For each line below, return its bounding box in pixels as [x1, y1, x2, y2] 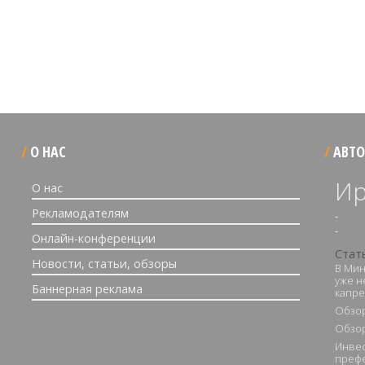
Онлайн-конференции [32, 231, 156, 246]
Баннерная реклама [32, 281, 143, 297]
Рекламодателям [32, 205, 129, 221]
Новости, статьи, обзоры [32, 256, 177, 271]
